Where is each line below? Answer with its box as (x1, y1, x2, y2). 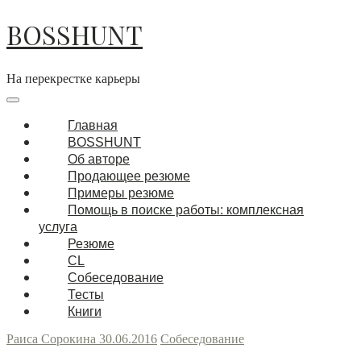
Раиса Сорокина (6, 331, 99, 346)
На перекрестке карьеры (6, 68, 140, 86)
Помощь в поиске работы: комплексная (68, 202, 304, 217)
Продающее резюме (68, 168, 190, 183)
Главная (68, 118, 118, 132)
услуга (39, 219, 77, 234)
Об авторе (68, 151, 130, 166)
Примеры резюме (68, 185, 174, 200)
